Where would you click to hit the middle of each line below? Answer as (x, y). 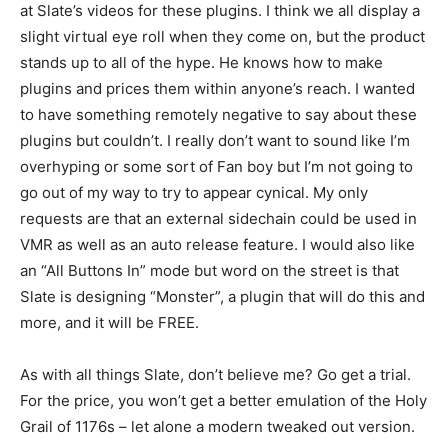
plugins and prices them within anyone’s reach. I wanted (217, 88)
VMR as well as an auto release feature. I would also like (217, 244)
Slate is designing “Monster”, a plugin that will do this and (222, 296)
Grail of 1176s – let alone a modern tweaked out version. (217, 426)
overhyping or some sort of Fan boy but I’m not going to (216, 166)
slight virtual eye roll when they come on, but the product (222, 36)
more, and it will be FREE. (109, 322)
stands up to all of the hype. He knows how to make (201, 62)
